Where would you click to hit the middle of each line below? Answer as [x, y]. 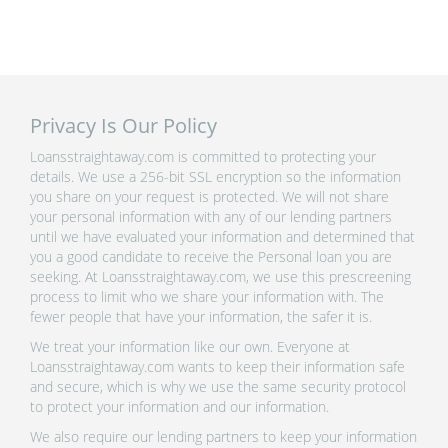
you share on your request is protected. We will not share [209, 196]
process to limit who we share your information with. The [207, 296]
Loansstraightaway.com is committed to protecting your [203, 156]
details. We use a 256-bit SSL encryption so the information [215, 176]
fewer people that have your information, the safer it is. [201, 316]
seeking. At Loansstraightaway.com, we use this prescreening [220, 276]
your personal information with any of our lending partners [211, 216]
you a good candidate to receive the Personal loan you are [211, 256]
